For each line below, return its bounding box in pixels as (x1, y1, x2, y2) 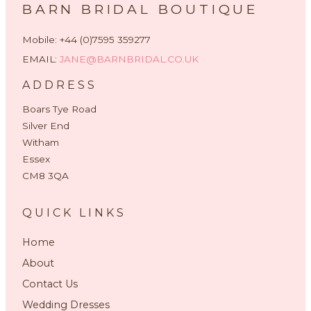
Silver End (22, 120, 69, 131)
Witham (22, 137, 59, 148)
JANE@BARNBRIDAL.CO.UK (60, 53, 199, 65)
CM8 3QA (22, 170, 69, 181)
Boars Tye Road (22, 103, 96, 115)
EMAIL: (22, 53, 60, 65)
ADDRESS (22, 78, 97, 92)
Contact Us (22, 278, 78, 290)
